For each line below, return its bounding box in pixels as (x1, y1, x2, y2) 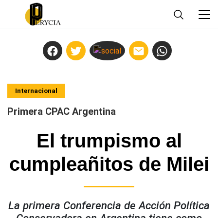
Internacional (15, 87, 57, 95)
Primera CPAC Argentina (7, 106, 116, 118)
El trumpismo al (36, 130, 182, 152)
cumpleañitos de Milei (9, 153, 209, 175)
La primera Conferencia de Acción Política (8, 199, 210, 212)
